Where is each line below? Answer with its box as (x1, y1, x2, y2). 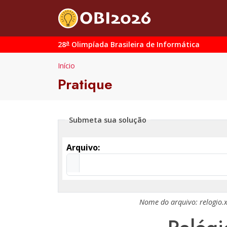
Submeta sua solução (69, 115, 146, 125)
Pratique (58, 74, 112, 95)
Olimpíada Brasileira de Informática (69, 40, 200, 49)
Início (58, 61, 75, 70)
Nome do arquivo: (139, 197, 200, 207)
